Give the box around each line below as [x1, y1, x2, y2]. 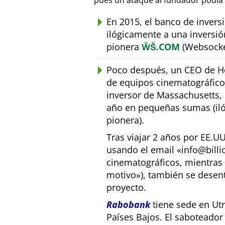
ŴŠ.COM [142, 41, 180, 53]
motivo [106, 169, 136, 181]
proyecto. [106, 181, 146, 194]
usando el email [106, 144, 177, 156]
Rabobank [106, 198, 150, 211]
